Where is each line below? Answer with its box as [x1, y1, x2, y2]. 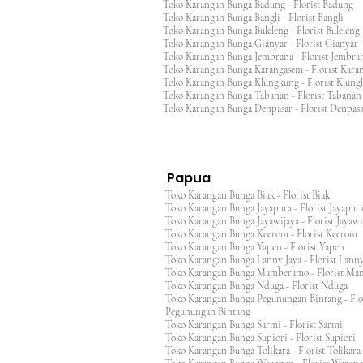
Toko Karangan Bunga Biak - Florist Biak [165, 189, 332, 202]
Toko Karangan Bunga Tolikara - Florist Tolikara [165, 344, 361, 357]
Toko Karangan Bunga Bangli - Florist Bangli [163, 11, 353, 24]
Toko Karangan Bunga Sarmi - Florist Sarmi [165, 318, 343, 331]
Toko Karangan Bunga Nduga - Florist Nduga [165, 280, 348, 293]
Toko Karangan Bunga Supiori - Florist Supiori [165, 331, 356, 344]
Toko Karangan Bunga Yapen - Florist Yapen [165, 241, 354, 254]
